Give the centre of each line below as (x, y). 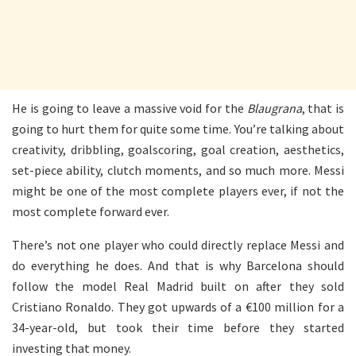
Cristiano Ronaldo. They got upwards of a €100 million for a (178, 306)
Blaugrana (274, 108)
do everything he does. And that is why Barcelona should (178, 265)
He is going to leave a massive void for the (130, 108)
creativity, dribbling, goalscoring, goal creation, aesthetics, (178, 149)
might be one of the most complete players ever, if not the (178, 190)
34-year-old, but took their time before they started (178, 327)
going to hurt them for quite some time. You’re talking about (178, 128)
